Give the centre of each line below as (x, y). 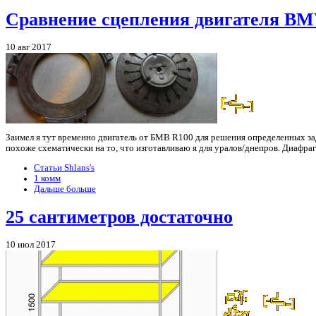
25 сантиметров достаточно (119, 217)
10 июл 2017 (31, 245)
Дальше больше (65, 189)
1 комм (47, 178)
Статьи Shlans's (64, 168)
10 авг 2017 (29, 48)
